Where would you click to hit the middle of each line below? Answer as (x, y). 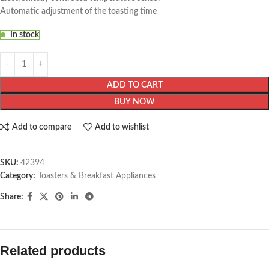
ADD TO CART (134, 86)
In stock (25, 35)
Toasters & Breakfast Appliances (97, 176)
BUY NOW (134, 102)
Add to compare (41, 127)
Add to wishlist (122, 127)
